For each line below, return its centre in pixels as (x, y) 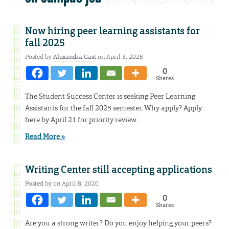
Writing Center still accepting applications (119, 170)
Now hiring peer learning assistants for (112, 31)
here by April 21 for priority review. (81, 120)
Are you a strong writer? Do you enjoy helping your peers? (118, 223)
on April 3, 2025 (120, 57)
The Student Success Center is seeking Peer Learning (110, 96)
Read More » (45, 137)
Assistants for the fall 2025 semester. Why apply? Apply (113, 108)
